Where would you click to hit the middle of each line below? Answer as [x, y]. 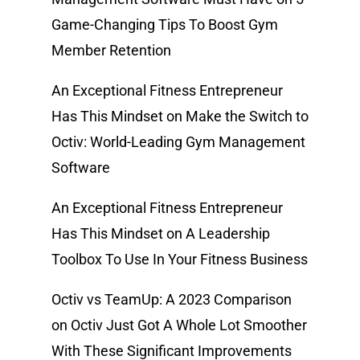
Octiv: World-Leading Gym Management [178, 142]
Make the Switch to [247, 117]
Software [81, 168]
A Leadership [228, 234]
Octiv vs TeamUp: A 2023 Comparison [172, 300]
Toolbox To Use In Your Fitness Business [180, 260]
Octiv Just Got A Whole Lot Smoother [189, 325]
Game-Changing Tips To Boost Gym [165, 25]
